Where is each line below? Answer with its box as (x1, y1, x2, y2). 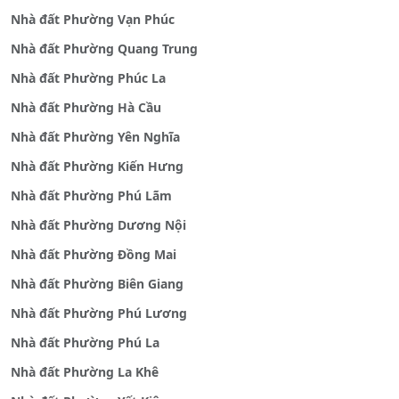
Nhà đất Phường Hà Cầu (11, 99, 161, 117)
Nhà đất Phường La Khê (11, 363, 159, 381)
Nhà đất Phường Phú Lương (11, 305, 187, 322)
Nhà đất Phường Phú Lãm (11, 187, 172, 205)
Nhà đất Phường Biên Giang (11, 275, 183, 293)
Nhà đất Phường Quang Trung (11, 40, 198, 58)
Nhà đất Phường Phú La (11, 334, 159, 352)
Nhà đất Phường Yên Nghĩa (11, 128, 180, 146)
